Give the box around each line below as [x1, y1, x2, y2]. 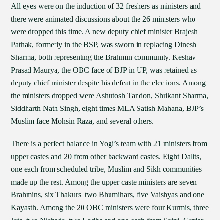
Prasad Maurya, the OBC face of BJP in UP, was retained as [11, 66, 197, 74]
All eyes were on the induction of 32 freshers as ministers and [11, 2, 201, 10]
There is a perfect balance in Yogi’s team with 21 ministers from [11, 139, 208, 148]
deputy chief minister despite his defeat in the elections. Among [11, 79, 206, 87]
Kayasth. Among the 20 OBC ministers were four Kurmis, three [11, 203, 209, 212]
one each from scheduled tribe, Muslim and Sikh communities [11, 165, 202, 173]
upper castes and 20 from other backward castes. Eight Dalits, [11, 152, 202, 161]
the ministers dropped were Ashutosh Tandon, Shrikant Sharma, [11, 91, 209, 100]
